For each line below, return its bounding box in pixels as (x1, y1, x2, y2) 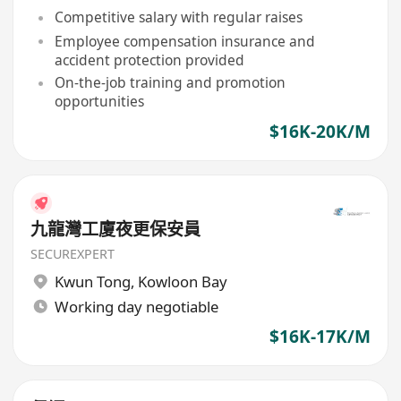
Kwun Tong (54, 270, 131, 292)
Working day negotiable (54, 295, 218, 317)
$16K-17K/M (269, 325, 371, 349)
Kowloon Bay (137, 270, 227, 292)
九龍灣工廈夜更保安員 (30, 218, 201, 242)
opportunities (54, 91, 144, 112)
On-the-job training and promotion (54, 73, 286, 93)
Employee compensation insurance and (54, 30, 315, 51)
